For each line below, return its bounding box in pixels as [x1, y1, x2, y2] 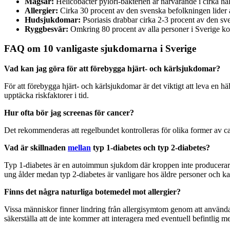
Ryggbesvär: [25, 24, 68, 33]
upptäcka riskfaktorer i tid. [4, 91, 89, 100]
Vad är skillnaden [4, 143, 68, 152]
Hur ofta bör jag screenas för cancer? [4, 108, 134, 118]
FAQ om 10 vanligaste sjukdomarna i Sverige [4, 43, 196, 54]
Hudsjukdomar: [25, 15, 81, 24]
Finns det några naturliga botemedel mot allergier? [4, 187, 181, 197]
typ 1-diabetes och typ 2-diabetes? [91, 143, 210, 152]
